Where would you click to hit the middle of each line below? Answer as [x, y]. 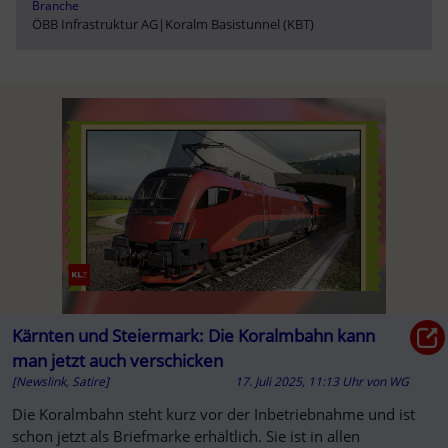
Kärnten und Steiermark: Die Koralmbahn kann [193, 335]
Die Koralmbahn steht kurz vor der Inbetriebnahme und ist [213, 413]
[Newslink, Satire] [60, 381]
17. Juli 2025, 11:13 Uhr [300, 381]
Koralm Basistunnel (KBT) [239, 23]
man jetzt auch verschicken [117, 360]
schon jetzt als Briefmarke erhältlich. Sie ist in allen [185, 435]
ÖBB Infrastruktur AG [95, 23]
